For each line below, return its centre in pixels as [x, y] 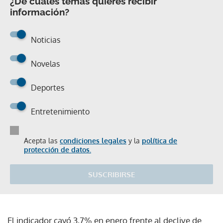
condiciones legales [93, 140]
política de [160, 140]
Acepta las [42, 140]
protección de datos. [57, 149]
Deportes [48, 87]
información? [40, 12]
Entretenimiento [60, 111]
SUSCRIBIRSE [111, 174]
